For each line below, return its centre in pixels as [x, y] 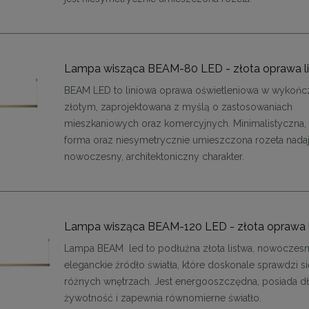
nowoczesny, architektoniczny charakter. [154, 156]
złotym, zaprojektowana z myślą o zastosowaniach [179, 107]
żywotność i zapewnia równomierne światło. [163, 298]
